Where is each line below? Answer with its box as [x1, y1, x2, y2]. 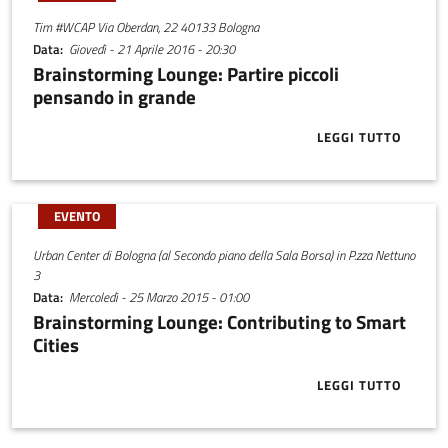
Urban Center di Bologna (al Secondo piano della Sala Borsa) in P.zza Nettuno [32, 244, 415, 265]
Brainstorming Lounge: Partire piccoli [32, 58, 339, 88]
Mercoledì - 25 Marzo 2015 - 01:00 [69, 287, 250, 308]
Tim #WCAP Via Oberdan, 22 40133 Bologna [32, 16, 259, 37]
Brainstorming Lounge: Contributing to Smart [32, 306, 406, 336]
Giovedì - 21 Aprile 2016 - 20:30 [69, 39, 236, 60]
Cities [32, 329, 79, 359]
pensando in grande [32, 81, 196, 111]
